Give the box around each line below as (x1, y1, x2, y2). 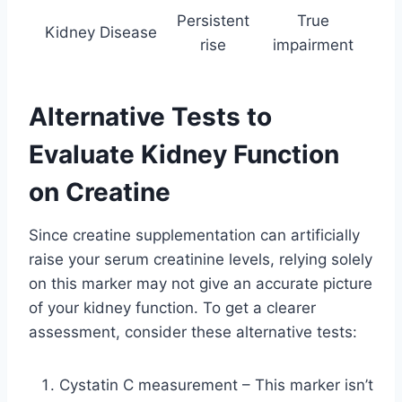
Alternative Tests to (29, 100, 272, 132)
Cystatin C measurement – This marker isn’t (59, 375, 373, 394)
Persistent (177, 11, 249, 30)
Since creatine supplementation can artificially (29, 225, 360, 244)
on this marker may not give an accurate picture (29, 274, 372, 293)
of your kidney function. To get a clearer (29, 298, 316, 317)
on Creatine (29, 176, 170, 207)
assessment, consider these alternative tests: (29, 322, 357, 341)
